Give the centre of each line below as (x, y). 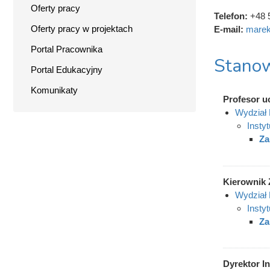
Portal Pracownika (67, 49)
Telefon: (232, 16)
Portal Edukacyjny (67, 70)
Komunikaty (54, 90)
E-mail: (230, 29)
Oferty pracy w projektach (82, 29)
